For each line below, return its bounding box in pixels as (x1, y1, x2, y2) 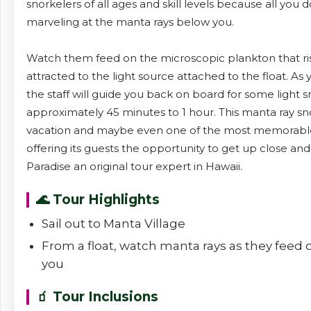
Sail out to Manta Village (42, 217, 185, 231)
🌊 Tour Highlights (35, 192, 160, 208)
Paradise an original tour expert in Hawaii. (26, 160, 242, 174)
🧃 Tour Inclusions (35, 289, 158, 305)
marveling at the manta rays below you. (26, 15, 234, 29)
